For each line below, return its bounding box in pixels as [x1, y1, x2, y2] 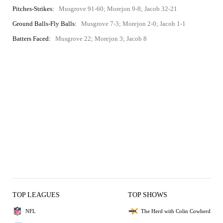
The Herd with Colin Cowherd [141, 208, 211, 214]
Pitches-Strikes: [12, 5, 54, 12]
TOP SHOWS [128, 191, 167, 199]
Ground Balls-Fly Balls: [12, 20, 77, 27]
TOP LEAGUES [12, 191, 60, 199]
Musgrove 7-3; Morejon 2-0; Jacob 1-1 [81, 20, 186, 27]
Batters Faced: [12, 35, 51, 42]
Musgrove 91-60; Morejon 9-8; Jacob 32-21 [59, 5, 177, 12]
